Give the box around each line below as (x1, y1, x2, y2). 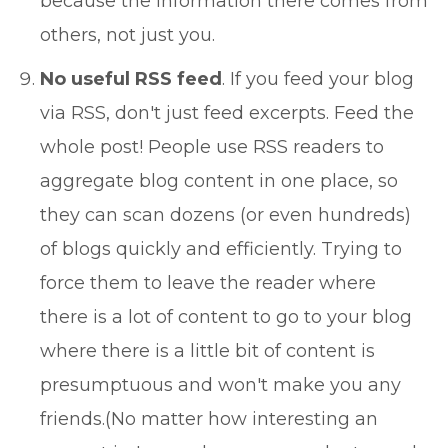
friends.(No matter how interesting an (40, 408, 378, 430)
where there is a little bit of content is (40, 340, 375, 362)
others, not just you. (40, 24, 215, 46)
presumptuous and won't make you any (40, 374, 401, 396)
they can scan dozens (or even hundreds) (40, 204, 411, 226)
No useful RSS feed (40, 68, 222, 90)
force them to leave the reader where (40, 272, 376, 294)
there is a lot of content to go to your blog (40, 306, 412, 328)
